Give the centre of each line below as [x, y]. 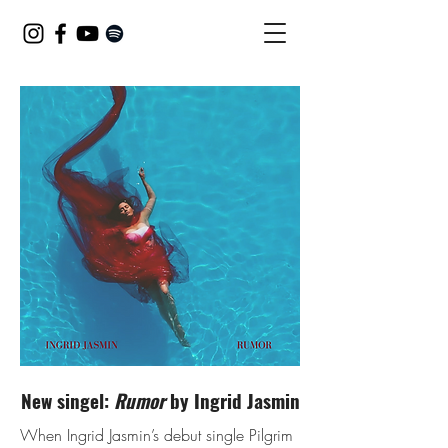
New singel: [67, 400]
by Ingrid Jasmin [232, 400]
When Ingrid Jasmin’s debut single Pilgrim [156, 435]
